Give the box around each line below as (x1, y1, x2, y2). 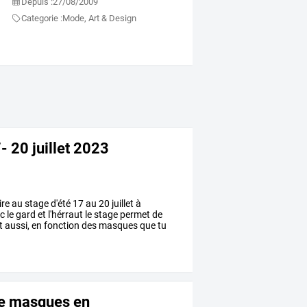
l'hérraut (46, 209, 84, 221)
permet (118, 209, 151, 221)
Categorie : (21, 13, 63, 24)
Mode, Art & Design (62, 13, 137, 24)
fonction (42, 220, 80, 232)
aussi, (3, 220, 30, 232)
